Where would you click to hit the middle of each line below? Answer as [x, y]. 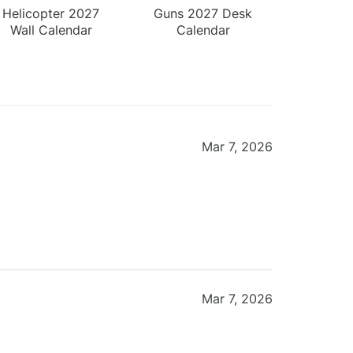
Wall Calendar [51, 30]
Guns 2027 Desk [203, 13]
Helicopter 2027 [51, 13]
